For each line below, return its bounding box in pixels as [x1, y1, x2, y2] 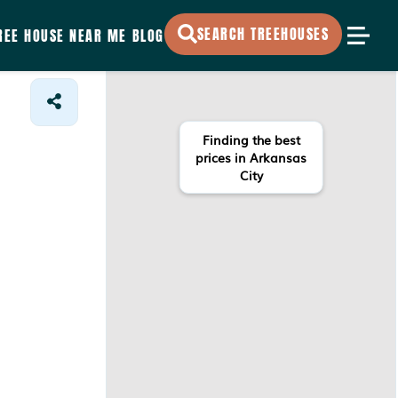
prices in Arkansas [195, 148, 306, 166]
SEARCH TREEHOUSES [196, 23, 329, 44]
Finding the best [202, 131, 300, 148]
